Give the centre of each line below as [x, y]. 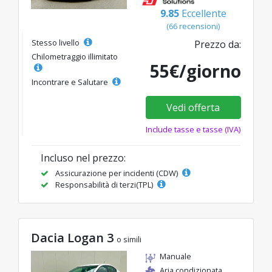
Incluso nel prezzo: [83, 158]
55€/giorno [195, 71]
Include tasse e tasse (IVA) [193, 130]
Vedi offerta [193, 108]
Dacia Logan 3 [74, 238]
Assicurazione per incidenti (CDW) [117, 173]
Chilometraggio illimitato [75, 57]
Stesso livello [56, 43]
